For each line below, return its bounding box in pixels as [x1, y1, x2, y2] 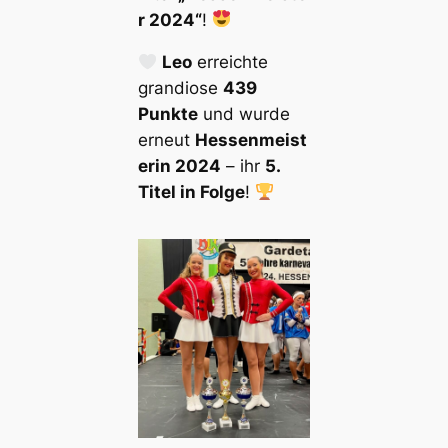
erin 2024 [137, 156, 221, 177]
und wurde [197, 104, 290, 125]
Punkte [137, 104, 198, 125]
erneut [137, 130, 195, 151]
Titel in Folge [137, 182, 245, 203]
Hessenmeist [194, 130, 307, 151]
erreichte [192, 52, 269, 73]
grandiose [137, 78, 223, 99]
